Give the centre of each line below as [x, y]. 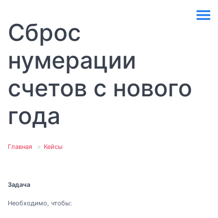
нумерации [72, 60]
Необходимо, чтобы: [40, 203]
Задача [19, 185]
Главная [20, 147]
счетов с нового [100, 88]
